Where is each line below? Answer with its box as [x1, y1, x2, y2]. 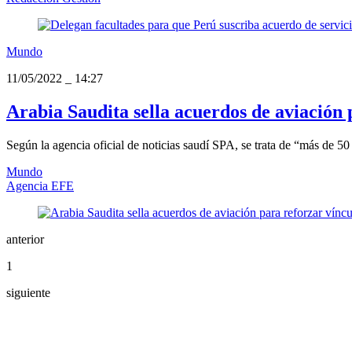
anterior [6, 233, 44, 247]
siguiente [6, 286, 50, 300]
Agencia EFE [6, 179, 74, 193]
